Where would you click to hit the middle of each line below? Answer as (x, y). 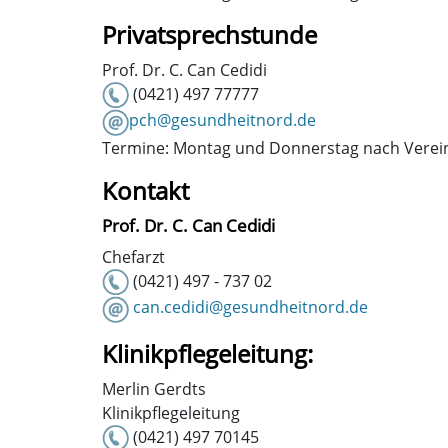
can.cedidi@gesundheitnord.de (250, 307)
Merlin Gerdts (154, 388)
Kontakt (145, 190)
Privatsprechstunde (209, 34)
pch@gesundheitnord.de (222, 120)
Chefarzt (133, 256)
